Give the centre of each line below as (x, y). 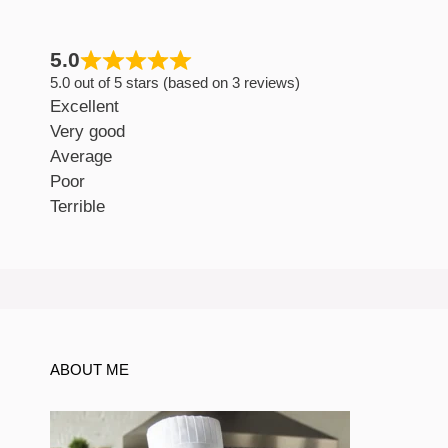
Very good (87, 131)
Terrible (77, 206)
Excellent (84, 106)
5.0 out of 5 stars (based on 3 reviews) (175, 83)
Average (81, 156)
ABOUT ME (89, 369)
